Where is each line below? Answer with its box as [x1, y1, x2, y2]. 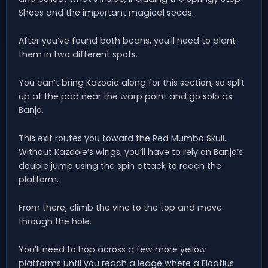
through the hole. [19, 215, 92, 228]
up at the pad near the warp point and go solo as [19, 90, 232, 103]
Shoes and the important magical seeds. [19, 7, 194, 19]
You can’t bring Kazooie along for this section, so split [19, 77, 245, 89]
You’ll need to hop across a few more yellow [19, 243, 206, 256]
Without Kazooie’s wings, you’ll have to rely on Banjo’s [19, 146, 243, 159]
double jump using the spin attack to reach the [19, 160, 221, 172]
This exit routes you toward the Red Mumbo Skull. [19, 132, 226, 145]
